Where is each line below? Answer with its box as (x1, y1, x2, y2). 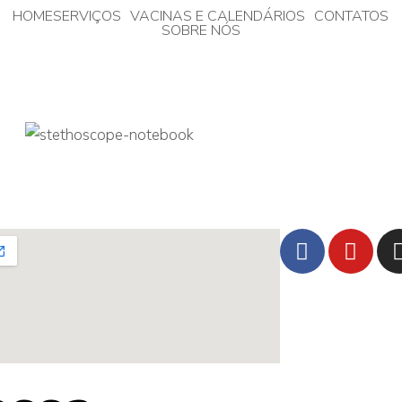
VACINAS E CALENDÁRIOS (130, 6, 306, 26)
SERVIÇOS (53, 6, 122, 26)
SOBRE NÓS (161, 21, 240, 40)
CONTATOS (314, 6, 389, 26)
